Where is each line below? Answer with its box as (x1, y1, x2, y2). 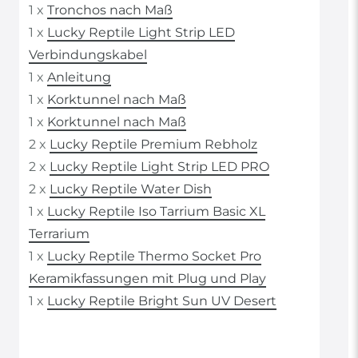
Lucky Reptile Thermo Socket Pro (47, 249, 261, 265)
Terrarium (29, 226, 89, 242)
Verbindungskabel (29, 47, 147, 63)
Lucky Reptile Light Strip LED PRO (50, 159, 269, 175)
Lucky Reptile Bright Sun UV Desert (47, 293, 276, 309)
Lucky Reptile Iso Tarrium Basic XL (47, 204, 265, 220)
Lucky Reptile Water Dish (50, 181, 212, 197)
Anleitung (47, 70, 111, 86)
